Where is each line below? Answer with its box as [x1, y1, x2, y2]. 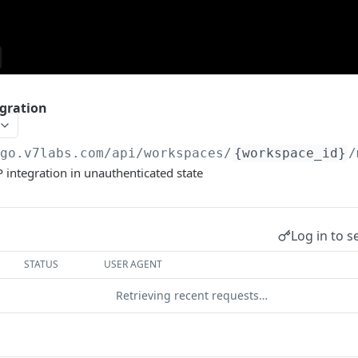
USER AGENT [104, 257, 163, 271]
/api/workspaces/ [104, 145, 233, 161]
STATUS [24, 257, 59, 271]
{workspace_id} [234, 145, 347, 161]
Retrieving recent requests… [116, 288, 268, 303]
